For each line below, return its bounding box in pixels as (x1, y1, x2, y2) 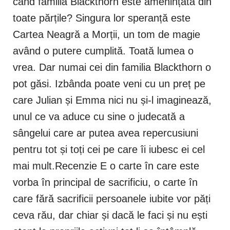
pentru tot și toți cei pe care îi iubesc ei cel (13, 144, 205, 156)
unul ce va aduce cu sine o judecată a (13, 111, 185, 123)
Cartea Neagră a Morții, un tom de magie (13, 29, 200, 41)
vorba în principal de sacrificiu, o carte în (13, 177, 198, 188)
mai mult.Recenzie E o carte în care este (13, 160, 199, 172)
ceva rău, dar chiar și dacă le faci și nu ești (13, 209, 207, 221)
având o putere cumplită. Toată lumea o (13, 45, 194, 57)
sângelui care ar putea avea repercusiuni (13, 127, 198, 139)
